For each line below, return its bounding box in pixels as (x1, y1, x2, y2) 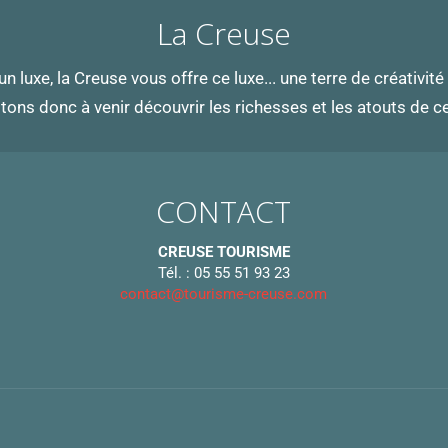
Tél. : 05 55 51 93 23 (157, 263, 290, 282)
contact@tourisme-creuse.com (120, 284, 328, 303)
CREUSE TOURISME (157, 242, 290, 261)
